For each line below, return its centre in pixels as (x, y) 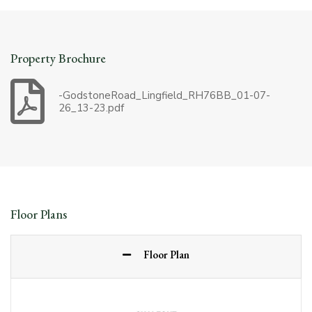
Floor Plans (39, 214)
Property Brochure (58, 58)
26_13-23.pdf (91, 108)
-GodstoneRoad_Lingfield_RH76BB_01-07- (164, 95)
